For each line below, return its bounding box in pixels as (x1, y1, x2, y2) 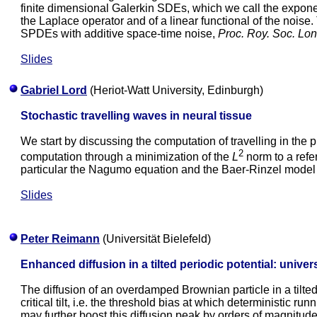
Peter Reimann (21, 233, 100, 245)
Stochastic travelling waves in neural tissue (21, 110, 252, 122)
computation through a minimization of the (21, 151, 232, 163)
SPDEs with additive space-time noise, (21, 28, 218, 40)
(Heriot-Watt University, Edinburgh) (87, 84, 263, 96)
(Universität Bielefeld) (100, 233, 211, 245)
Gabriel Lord (21, 84, 87, 96)
